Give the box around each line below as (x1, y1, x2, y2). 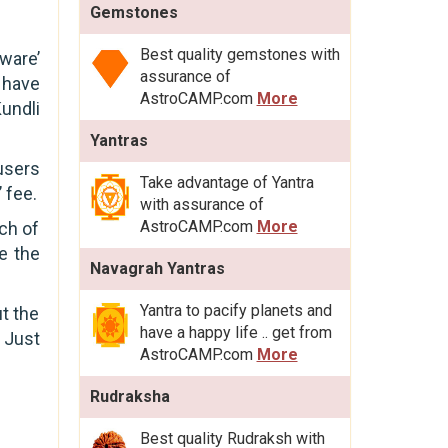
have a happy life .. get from (139, 322, 332, 342)
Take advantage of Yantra (139, 172, 314, 192)
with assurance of (139, 194, 264, 214)
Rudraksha (89, 386, 170, 406)
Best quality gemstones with (139, 44, 340, 64)
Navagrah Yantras (89, 258, 225, 278)
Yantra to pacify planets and (139, 300, 332, 320)
